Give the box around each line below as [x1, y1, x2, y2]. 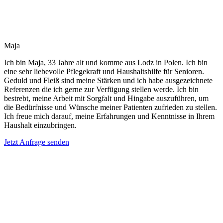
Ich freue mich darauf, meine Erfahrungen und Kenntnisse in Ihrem [4, 111, 215, 120]
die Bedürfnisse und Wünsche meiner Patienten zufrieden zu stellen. [4, 103, 217, 111]
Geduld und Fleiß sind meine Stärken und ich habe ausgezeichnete [4, 76, 213, 85]
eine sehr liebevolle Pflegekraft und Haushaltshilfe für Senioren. [4, 67, 204, 76]
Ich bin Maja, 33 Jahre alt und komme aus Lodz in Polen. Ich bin [4, 58, 208, 67]
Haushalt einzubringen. [4, 120, 77, 129]
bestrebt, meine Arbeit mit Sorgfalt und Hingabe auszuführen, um [4, 94, 209, 103]
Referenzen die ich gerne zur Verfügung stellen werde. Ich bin [4, 85, 199, 94]
